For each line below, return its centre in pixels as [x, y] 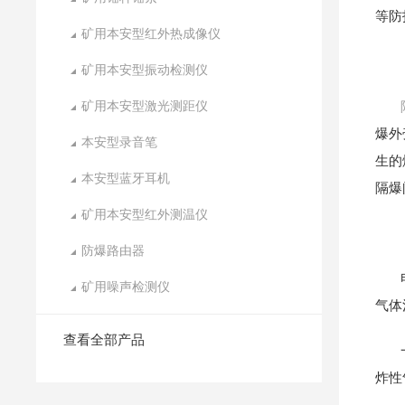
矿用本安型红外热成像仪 [151, 33]
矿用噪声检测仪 [126, 287]
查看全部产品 [104, 339]
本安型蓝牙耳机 [126, 178]
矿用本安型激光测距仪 [145, 106]
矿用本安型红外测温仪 [145, 214]
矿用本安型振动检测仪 [145, 70]
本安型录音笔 [120, 142]
